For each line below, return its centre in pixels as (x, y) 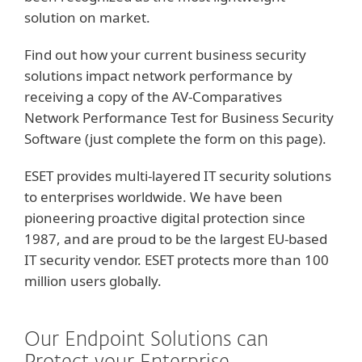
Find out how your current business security (165, 55)
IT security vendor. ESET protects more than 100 (177, 260)
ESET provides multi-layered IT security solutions (178, 176)
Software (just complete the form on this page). (175, 139)
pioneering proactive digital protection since (165, 218)
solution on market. (87, 17)
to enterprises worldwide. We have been (154, 197)
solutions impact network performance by (158, 76)
